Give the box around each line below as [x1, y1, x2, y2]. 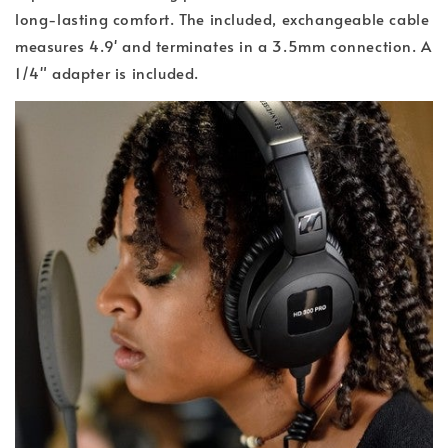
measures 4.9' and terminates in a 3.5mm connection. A [15, 34, 432, 56]
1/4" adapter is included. [15, 61, 200, 83]
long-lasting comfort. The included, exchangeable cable [15, 7, 430, 29]
